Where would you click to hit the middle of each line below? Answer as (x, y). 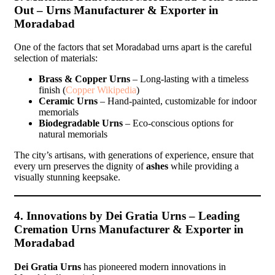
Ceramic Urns (68, 101)
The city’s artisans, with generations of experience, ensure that (134, 155)
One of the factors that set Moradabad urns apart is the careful (133, 47)
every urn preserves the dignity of (80, 166)
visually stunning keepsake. (67, 177)
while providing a (203, 166)
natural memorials (73, 134)
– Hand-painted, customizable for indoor (177, 101)
